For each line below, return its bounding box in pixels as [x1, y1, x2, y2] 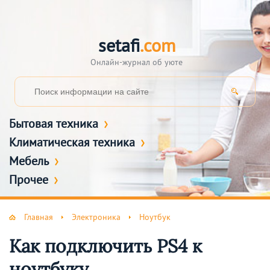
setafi [98, 33, 140, 57]
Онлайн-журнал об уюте [90, 57, 183, 67]
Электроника [72, 212, 121, 222]
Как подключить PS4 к [9, 234, 202, 258]
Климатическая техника [9, 134, 135, 150]
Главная [24, 212, 53, 222]
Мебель [9, 153, 49, 169]
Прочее [9, 172, 48, 187]
